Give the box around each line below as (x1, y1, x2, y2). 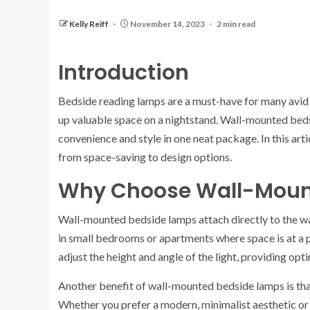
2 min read (217, 19, 255, 29)
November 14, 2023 (129, 19, 206, 29)
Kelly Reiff (69, 19, 110, 29)
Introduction (58, 58, 189, 87)
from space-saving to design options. (58, 150, 232, 163)
